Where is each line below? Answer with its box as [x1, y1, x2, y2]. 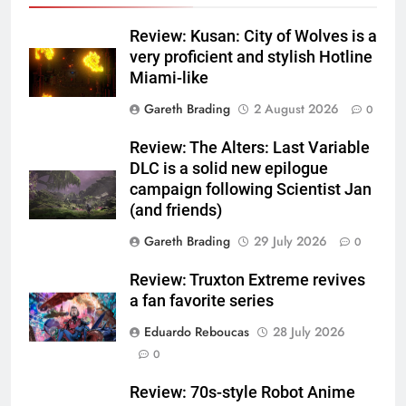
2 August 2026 [254, 99, 339, 118]
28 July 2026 [273, 322, 345, 341]
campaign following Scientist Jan [130, 179, 372, 198]
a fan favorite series [130, 291, 274, 310]
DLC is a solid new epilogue [130, 159, 328, 178]
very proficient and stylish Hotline [130, 47, 372, 66]
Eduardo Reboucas [144, 322, 249, 341]
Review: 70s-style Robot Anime [130, 382, 355, 401]
